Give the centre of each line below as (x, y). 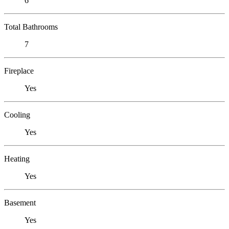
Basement (20, 202)
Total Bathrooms (31, 27)
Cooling (17, 114)
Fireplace (19, 71)
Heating (17, 158)
